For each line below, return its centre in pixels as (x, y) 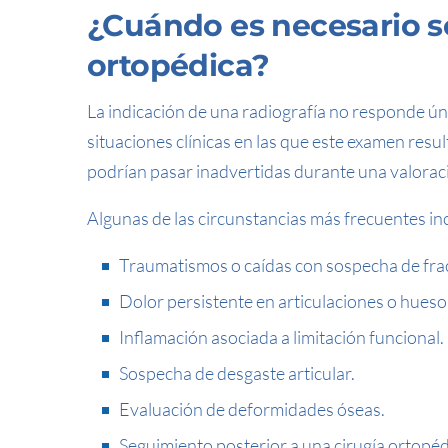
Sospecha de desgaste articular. (237, 373)
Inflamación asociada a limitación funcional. (281, 337)
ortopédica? (178, 65)
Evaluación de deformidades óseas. (252, 409)
